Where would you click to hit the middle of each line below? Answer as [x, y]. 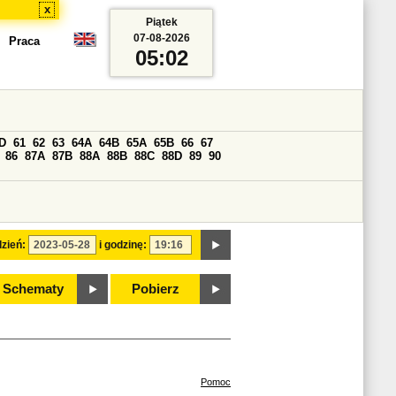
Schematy [33, 289]
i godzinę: [123, 245]
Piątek [161, 22]
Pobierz [156, 289]
